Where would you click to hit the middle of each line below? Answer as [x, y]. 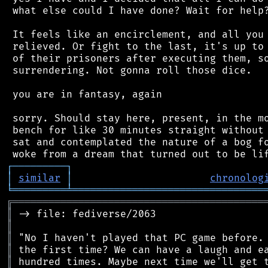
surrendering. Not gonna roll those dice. [129, 70]
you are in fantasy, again [84, 94]
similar [39, 178]
